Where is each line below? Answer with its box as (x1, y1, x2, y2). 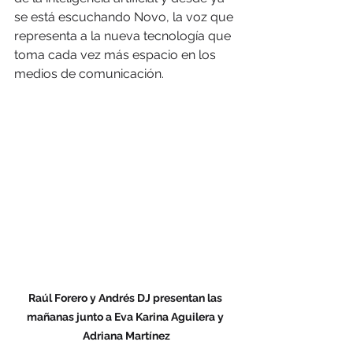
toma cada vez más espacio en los (14, 47, 219, 63)
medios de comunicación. (14, 66, 164, 82)
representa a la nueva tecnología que (14, 28, 234, 44)
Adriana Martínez (82, 329, 170, 342)
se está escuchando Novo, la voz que (14, 9, 236, 25)
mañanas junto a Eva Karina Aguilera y (26, 310, 226, 323)
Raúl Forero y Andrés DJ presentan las (28, 291, 225, 304)
